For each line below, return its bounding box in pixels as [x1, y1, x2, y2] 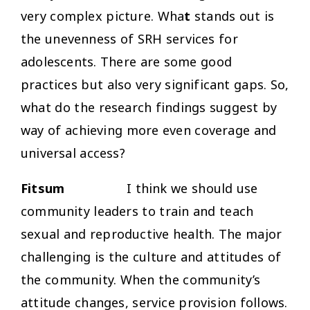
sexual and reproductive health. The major [21, 225, 282, 242]
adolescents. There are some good [21, 53, 232, 70]
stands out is [194, 7, 275, 24]
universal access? [21, 144, 125, 161]
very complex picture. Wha [21, 7, 185, 24]
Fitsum [21, 179, 127, 197]
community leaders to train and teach [21, 202, 254, 219]
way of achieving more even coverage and [21, 121, 277, 138]
